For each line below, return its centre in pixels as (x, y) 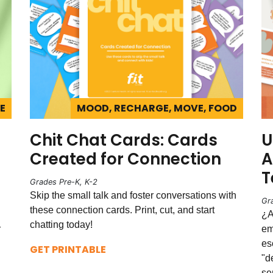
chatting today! (62, 224)
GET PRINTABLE (68, 249)
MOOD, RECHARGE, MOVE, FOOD (157, 108)
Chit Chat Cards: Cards (124, 140)
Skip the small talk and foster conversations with (133, 195)
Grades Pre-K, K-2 (64, 182)
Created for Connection (126, 159)
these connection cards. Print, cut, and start (122, 210)
